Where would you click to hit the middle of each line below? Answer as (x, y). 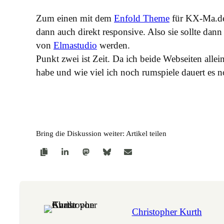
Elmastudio (75, 45)
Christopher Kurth (167, 212)
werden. (113, 45)
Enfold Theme (142, 18)
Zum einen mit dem (75, 18)
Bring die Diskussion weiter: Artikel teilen (101, 134)
